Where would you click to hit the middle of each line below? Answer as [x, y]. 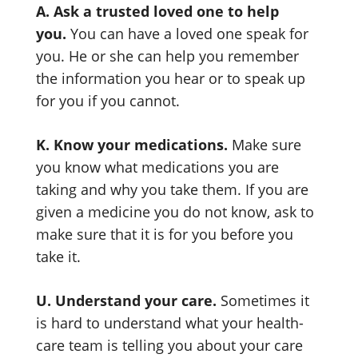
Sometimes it [265, 300]
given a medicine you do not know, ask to [175, 212]
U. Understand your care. [128, 300]
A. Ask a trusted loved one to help [157, 11]
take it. [58, 257]
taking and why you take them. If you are [172, 189]
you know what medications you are [157, 167]
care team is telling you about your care [169, 345]
